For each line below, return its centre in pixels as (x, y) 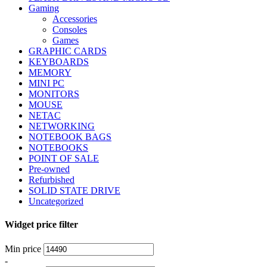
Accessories (75, 19)
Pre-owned (49, 169)
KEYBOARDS (59, 62)
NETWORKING (62, 126)
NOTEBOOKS (58, 148)
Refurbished (52, 180)
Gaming (44, 8)
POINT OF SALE (64, 159)
